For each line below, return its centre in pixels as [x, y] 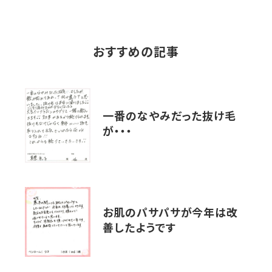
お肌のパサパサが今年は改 [171, 214]
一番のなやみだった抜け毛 [170, 118]
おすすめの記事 [136, 53]
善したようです [139, 229]
